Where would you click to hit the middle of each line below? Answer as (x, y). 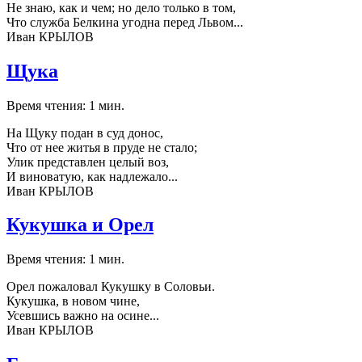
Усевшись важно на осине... (83, 316)
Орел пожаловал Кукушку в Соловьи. (111, 287)
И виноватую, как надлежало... (92, 176)
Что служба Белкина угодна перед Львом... (125, 22)
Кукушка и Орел (80, 225)
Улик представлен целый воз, (88, 162)
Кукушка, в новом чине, (73, 301)
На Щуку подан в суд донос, (85, 133)
